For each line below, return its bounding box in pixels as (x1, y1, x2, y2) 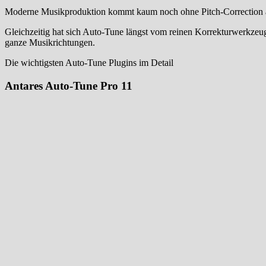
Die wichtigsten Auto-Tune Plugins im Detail (5, 58, 173, 68)
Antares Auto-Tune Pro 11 (5, 79, 132, 92)
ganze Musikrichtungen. (5, 37, 95, 48)
